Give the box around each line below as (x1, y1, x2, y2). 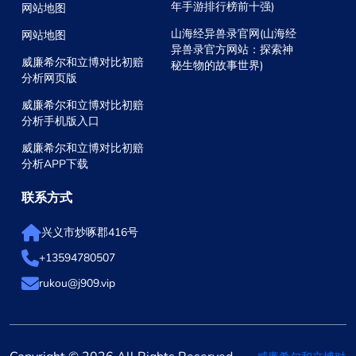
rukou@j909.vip (39, 276, 115, 292)
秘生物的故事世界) (171, 58, 264, 74)
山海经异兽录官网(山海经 (171, 26, 297, 42)
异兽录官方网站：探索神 (171, 42, 294, 58)
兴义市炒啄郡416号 (41, 225, 138, 241)
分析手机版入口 (21, 114, 99, 130)
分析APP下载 (21, 157, 88, 172)
